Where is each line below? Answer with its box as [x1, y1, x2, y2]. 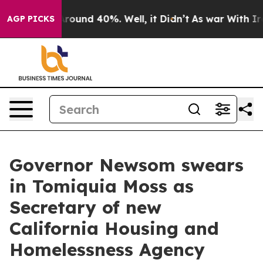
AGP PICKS [7, 14, 55, 24]
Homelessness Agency [9, 238, 211, 261]
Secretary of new [9, 196, 161, 218]
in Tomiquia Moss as [9, 175, 194, 197]
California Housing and [9, 217, 219, 240]
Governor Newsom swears [9, 154, 244, 176]
